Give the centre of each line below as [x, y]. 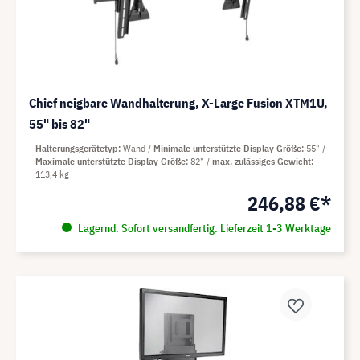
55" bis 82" [59, 124]
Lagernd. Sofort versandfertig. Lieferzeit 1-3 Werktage [203, 229]
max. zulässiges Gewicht [262, 162]
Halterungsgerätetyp [77, 149]
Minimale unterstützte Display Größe [227, 149]
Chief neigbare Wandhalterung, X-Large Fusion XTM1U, [178, 103]
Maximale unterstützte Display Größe [110, 162]
